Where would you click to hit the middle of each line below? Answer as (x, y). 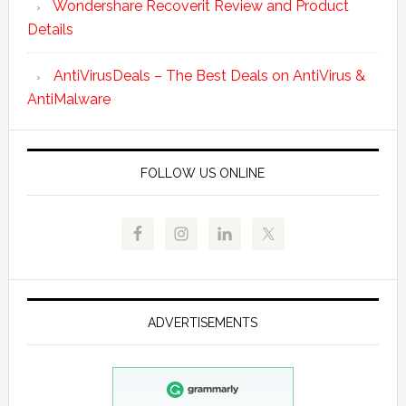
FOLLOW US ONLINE (203, 173)
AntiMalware (68, 99)
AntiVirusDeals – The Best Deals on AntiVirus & (209, 75)
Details (50, 29)
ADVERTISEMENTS (203, 322)
